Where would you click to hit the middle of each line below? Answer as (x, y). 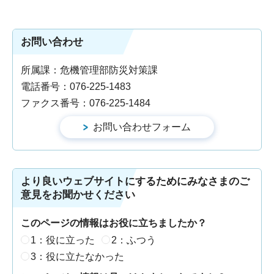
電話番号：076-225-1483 (76, 86)
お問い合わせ (52, 42)
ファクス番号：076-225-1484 (86, 103)
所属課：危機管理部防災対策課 (89, 70)
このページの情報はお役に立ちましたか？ (114, 223)
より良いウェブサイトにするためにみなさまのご (135, 181)
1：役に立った (63, 240)
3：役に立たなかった (77, 257)
